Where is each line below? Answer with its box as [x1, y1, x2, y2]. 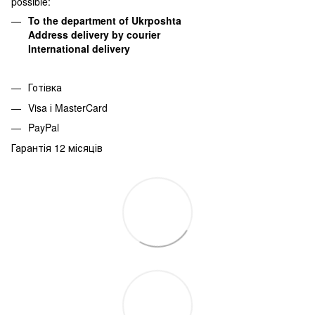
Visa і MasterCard [28, 100, 108, 115]
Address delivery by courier [28, 27, 160, 41]
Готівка [28, 80, 62, 95]
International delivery [28, 41, 130, 56]
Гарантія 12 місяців [11, 140, 103, 155]
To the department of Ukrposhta [28, 13, 181, 27]
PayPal [28, 120, 59, 135]
